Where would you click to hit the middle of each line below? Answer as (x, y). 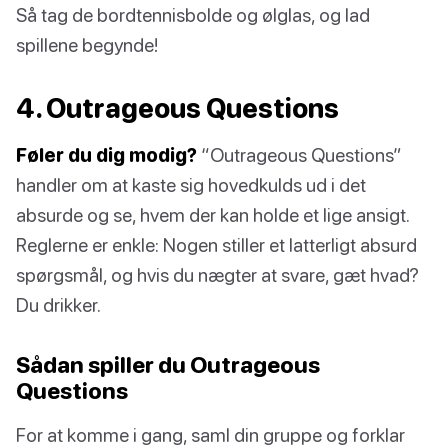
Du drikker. (58, 305)
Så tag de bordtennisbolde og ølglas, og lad (193, 15)
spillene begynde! (87, 45)
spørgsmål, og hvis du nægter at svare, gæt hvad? (217, 275)
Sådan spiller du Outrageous (168, 365)
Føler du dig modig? (106, 155)
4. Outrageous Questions (177, 108)
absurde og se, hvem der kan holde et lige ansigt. (212, 215)
